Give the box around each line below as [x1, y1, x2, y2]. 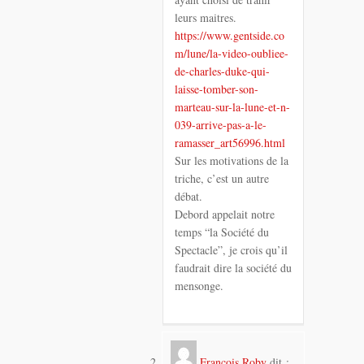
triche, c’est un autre [175, 170, 269, 186]
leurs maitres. [175, 9, 236, 25]
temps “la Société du [175, 223, 269, 240]
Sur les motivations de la [175, 152, 288, 168]
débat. [175, 188, 202, 204]
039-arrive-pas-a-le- [175, 116, 266, 132]
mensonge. [175, 277, 223, 293]
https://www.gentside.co [175, 27, 284, 43]
